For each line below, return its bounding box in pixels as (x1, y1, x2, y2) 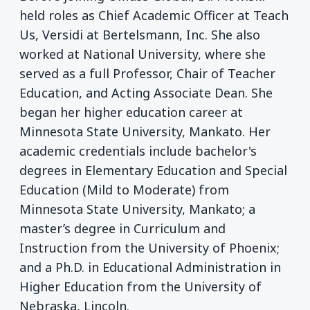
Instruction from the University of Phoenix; (19, 239, 280, 257)
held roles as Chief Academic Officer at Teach (19, 7, 289, 24)
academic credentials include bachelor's (19, 143, 257, 160)
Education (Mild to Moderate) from (19, 181, 229, 199)
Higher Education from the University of (19, 278, 262, 295)
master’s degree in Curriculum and (19, 220, 226, 237)
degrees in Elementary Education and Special (19, 162, 287, 179)
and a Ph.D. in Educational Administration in (19, 259, 281, 276)
